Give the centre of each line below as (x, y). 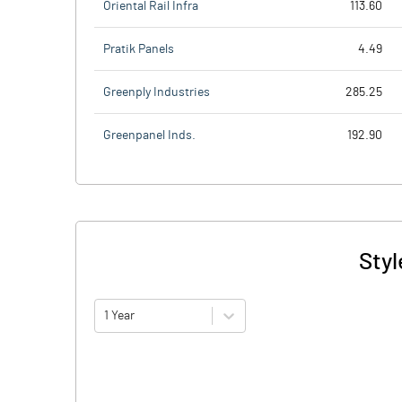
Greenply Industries (157, 92)
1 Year (119, 315)
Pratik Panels (139, 49)
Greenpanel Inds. (149, 135)
